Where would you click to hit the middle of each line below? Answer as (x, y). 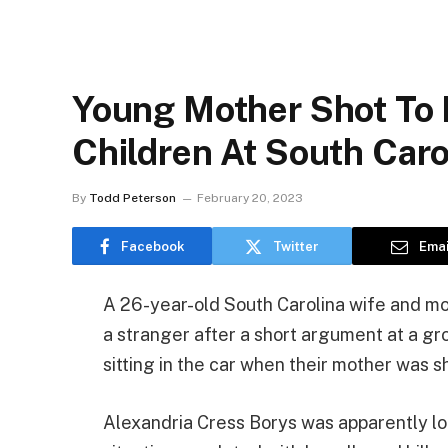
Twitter (296, 246)
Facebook (152, 246)
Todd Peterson (132, 198)
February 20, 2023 (250, 198)
